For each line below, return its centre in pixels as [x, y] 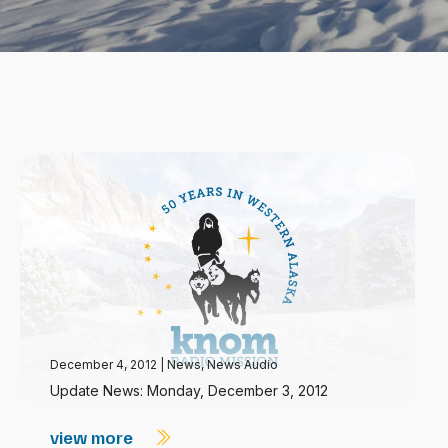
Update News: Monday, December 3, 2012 [189, 390]
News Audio [242, 364]
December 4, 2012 [105, 364]
